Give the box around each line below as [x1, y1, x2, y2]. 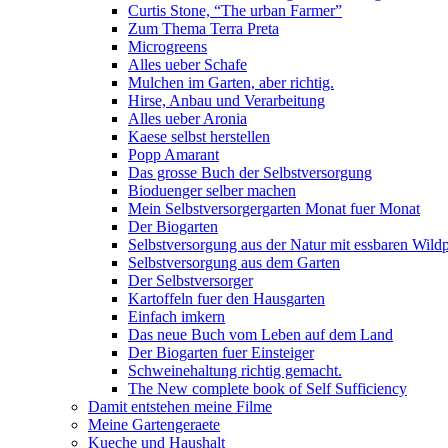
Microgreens [128, 38, 207, 55]
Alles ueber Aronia [128, 110, 247, 127]
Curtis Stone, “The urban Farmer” [128, 2, 342, 19]
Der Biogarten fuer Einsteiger [128, 344, 314, 361]
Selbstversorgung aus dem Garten [128, 254, 340, 271]
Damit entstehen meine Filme [88, 398, 272, 415]
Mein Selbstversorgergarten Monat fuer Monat [128, 200, 420, 217]
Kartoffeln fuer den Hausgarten [128, 290, 325, 307]
